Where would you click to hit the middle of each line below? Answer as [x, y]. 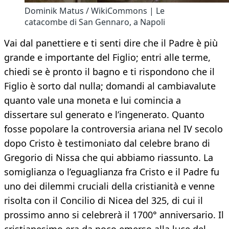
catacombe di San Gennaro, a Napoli [95, 22]
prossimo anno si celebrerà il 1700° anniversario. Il [114, 215]
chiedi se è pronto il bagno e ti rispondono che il [109, 72]
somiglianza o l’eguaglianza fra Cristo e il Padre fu [112, 172]
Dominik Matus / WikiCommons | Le [95, 11]
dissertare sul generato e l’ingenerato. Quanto [104, 115]
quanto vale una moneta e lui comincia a [93, 100]
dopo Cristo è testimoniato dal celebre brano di [107, 143]
